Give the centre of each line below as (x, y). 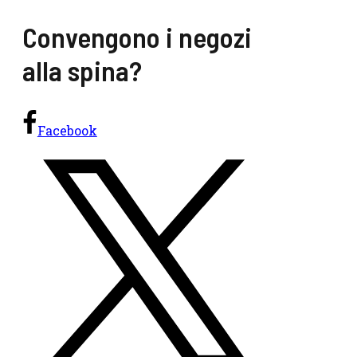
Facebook (67, 131)
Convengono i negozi (137, 37)
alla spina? (82, 71)
